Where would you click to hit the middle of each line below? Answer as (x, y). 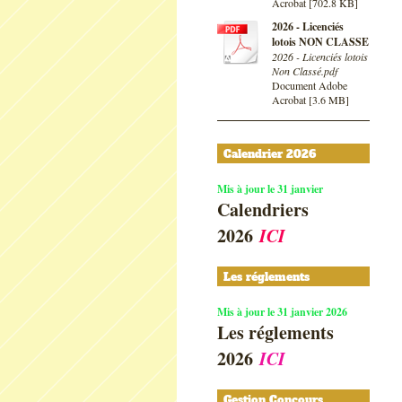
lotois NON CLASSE (320, 42)
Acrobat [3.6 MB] (310, 100)
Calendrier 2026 (270, 154)
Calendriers (263, 210)
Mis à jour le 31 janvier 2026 (282, 312)
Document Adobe (310, 85)
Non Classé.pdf (305, 71)
